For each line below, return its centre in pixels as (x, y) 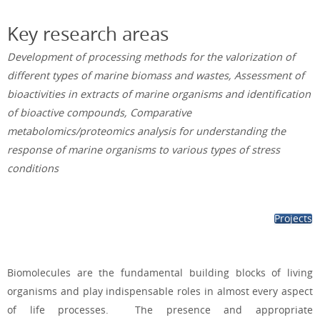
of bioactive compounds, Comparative (99, 112)
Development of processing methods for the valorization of (151, 57)
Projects (293, 219)
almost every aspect (265, 291)
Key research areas (88, 34)
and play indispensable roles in (139, 291)
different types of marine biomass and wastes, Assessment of (156, 75)
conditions (33, 168)
